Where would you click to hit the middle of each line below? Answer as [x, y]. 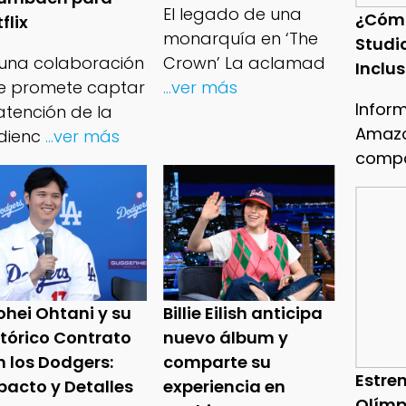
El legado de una [233, 14]
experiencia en [225, 387]
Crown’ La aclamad [245, 63]
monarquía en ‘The [241, 39]
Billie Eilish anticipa [243, 314]
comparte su [217, 362]
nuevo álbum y [226, 338]
